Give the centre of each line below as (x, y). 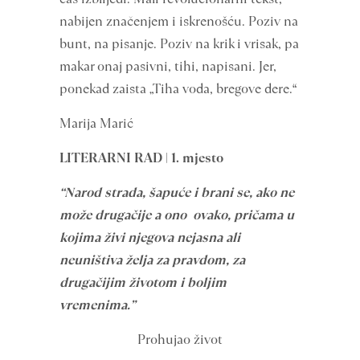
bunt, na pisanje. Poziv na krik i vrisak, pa (179, 44)
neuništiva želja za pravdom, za (152, 260)
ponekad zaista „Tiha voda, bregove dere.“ (178, 89)
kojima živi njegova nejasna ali (150, 237)
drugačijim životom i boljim (143, 282)
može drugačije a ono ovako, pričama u (177, 215)
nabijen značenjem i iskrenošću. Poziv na (179, 21)
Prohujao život (180, 340)
